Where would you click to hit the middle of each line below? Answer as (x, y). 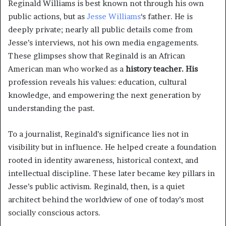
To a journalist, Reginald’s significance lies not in (98, 134)
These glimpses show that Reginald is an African (97, 56)
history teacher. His (162, 69)
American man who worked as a (67, 69)
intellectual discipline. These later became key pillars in (111, 174)
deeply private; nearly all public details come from (100, 30)
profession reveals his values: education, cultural (97, 82)
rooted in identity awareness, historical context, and (103, 160)
